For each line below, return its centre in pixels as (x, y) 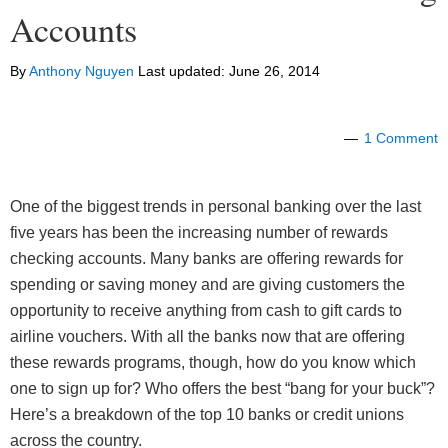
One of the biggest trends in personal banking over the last (215, 207)
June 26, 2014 (274, 71)
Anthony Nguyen (81, 71)
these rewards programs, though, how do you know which (213, 363)
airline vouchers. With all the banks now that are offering (207, 337)
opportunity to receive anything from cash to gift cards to (206, 311)
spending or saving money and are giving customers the (207, 285)
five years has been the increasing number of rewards (199, 233)
